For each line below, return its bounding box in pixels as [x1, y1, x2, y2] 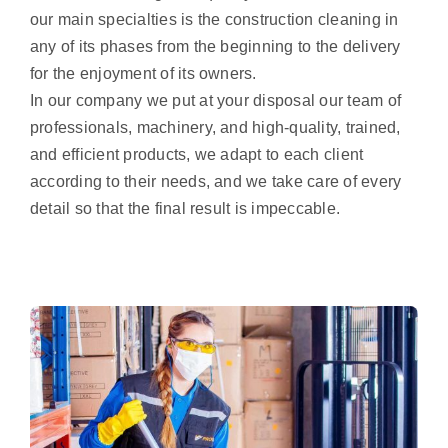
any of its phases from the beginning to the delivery [29, 37, 401, 55]
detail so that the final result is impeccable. [29, 199, 341, 217]
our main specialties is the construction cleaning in [29, 10, 399, 28]
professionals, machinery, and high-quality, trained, [29, 118, 401, 136]
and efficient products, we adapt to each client [29, 145, 364, 163]
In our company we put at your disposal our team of [29, 91, 401, 109]
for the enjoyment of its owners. [29, 64, 257, 82]
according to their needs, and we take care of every [29, 172, 402, 190]
